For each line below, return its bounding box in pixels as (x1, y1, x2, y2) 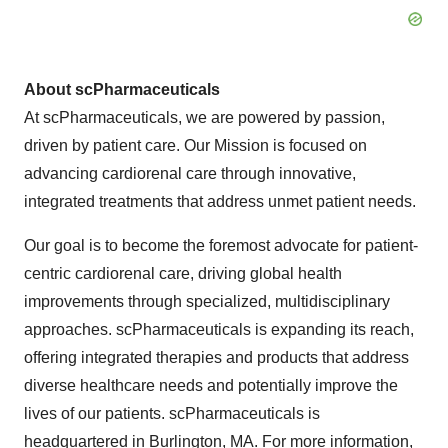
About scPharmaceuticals (24, 81, 220, 98)
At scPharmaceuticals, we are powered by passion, (24, 109, 385, 126)
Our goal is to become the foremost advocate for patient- (24, 237, 418, 254)
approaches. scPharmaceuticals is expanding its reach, (24, 321, 414, 338)
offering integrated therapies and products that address (24, 349, 409, 366)
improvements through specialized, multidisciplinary (24, 293, 390, 310)
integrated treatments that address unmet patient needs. (24, 193, 416, 210)
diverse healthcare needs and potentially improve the (24, 377, 398, 394)
